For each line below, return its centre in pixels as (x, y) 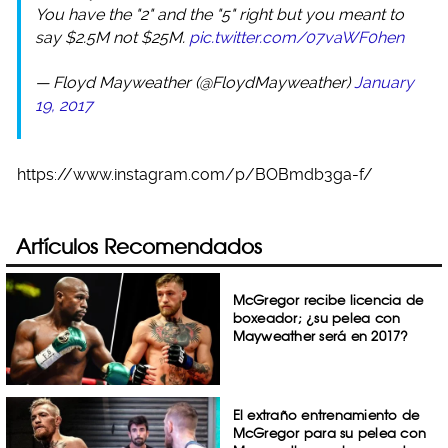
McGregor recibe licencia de (328, 300)
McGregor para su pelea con (329, 432)
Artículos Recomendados (139, 246)
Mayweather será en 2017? (320, 336)
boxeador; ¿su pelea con (316, 318)
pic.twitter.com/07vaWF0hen (296, 38)
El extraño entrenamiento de (326, 414)
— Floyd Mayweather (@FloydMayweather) (194, 83)
